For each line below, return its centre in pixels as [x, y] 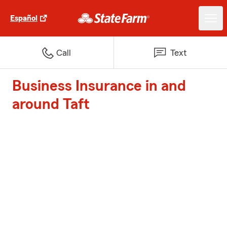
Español [24, 18]
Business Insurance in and [99, 86]
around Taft [51, 104]
